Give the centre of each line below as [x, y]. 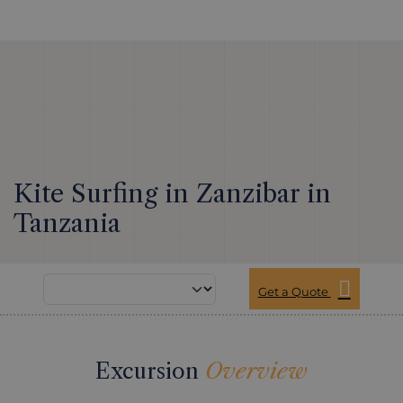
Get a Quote [294, 291]
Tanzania [67, 223]
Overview [256, 371]
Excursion [150, 371]
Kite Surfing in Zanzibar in [172, 193]
